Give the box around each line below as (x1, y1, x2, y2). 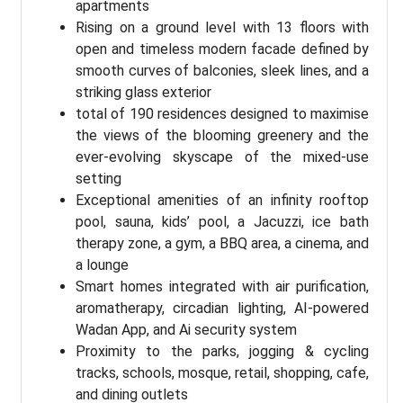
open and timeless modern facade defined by (76, 40, 369, 58)
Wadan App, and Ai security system (76, 321, 297, 339)
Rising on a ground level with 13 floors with (76, 19, 369, 37)
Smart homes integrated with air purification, (76, 278, 369, 296)
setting (76, 170, 121, 188)
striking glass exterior (76, 84, 211, 102)
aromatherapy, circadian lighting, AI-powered (76, 300, 369, 318)
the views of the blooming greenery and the (76, 127, 369, 145)
